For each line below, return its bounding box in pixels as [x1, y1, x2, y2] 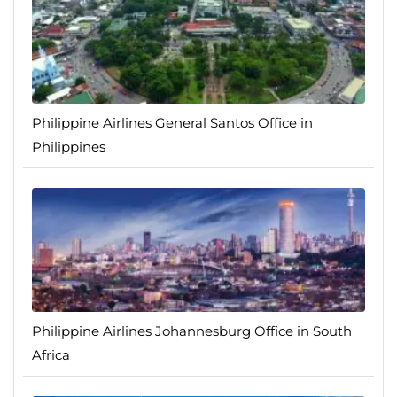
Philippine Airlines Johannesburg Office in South [32, 323, 352, 340]
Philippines [32, 138, 105, 156]
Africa [32, 346, 70, 364]
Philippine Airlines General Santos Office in [32, 114, 313, 132]
